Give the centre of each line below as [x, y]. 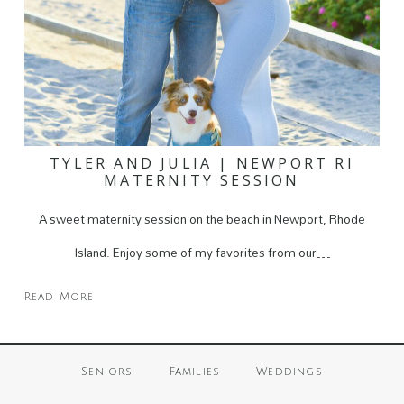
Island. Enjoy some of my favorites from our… [202, 252]
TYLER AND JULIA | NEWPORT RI [202, 163]
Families [195, 372]
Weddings [289, 372]
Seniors [107, 372]
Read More [59, 297]
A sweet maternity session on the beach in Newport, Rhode [202, 219]
